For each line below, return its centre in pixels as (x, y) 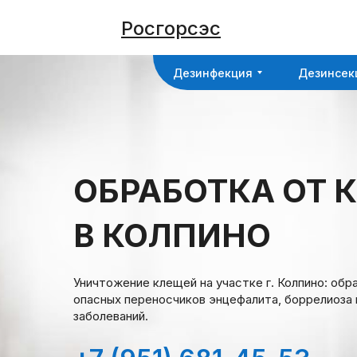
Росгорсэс (171, 28)
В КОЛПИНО (172, 235)
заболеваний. (111, 316)
